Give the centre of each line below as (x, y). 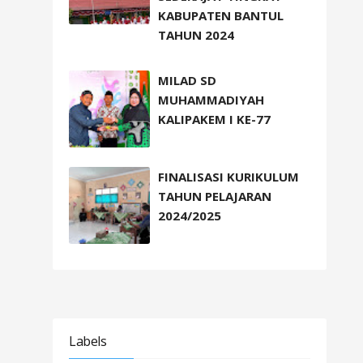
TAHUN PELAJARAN (215, 196)
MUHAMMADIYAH (211, 99)
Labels (88, 341)
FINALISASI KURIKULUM (228, 176)
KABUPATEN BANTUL (221, 16)
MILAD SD (187, 80)
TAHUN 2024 (196, 35)
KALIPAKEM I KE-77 (214, 119)
